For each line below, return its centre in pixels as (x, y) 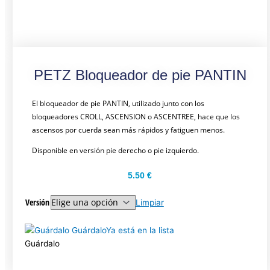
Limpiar (149, 203)
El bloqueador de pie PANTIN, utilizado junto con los (118, 104)
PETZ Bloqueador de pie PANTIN (140, 75)
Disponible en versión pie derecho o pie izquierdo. (115, 151)
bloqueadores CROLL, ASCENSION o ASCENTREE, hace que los (136, 117)
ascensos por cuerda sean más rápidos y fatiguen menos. (128, 130)
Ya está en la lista (140, 231)
